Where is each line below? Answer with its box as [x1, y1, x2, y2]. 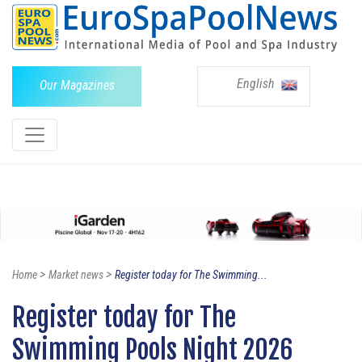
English [237, 75, 278, 91]
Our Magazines [39, 77, 115, 93]
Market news [48, 268, 103, 282]
